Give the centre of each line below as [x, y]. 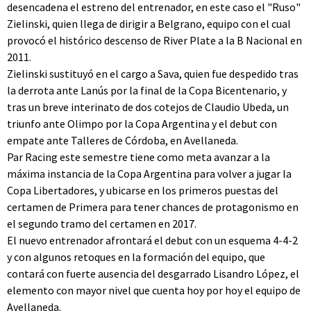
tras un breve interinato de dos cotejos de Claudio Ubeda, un [148, 107]
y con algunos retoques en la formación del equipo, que [136, 257]
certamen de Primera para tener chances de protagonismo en [153, 207]
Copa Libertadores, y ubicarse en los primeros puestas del [143, 190]
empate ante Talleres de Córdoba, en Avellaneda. [123, 140]
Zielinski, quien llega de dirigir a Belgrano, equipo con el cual [149, 24]
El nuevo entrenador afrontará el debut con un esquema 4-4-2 [152, 240]
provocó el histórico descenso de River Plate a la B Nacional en [154, 40]
